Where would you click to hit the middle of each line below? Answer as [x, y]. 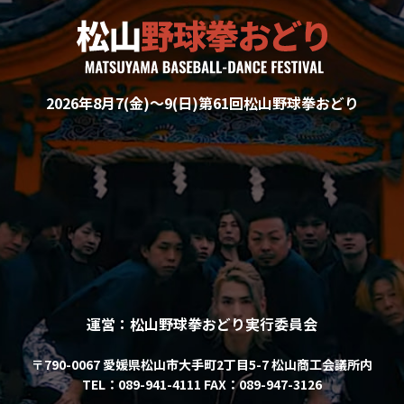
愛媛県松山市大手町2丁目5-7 [187, 365]
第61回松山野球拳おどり [278, 103]
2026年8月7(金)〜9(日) [122, 103]
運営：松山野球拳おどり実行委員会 [202, 324]
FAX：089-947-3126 [263, 385]
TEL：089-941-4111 [143, 385]
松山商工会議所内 [322, 365]
